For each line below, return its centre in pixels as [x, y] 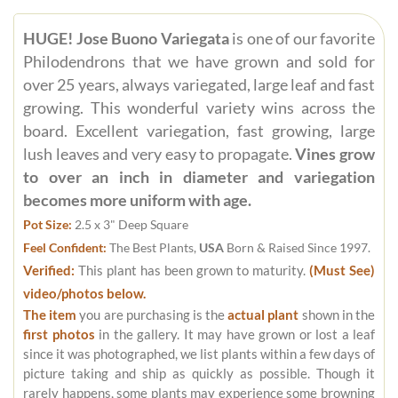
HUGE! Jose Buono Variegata [126, 39]
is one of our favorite [302, 39]
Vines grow [335, 155]
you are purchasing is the [152, 315]
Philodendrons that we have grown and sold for [199, 62]
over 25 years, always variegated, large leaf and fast [199, 85]
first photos [59, 334]
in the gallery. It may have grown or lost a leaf [235, 334]
